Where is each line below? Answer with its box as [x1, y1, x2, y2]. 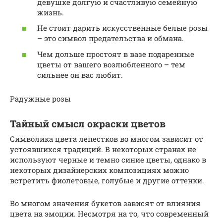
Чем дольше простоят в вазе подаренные [37, 49, 194, 59]
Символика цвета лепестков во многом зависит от [10, 133, 203, 144]
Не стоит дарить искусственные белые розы [37, 23, 208, 33]
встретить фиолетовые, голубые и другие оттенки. [10, 175, 204, 185]
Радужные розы [10, 93, 71, 104]
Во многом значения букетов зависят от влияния [10, 198, 201, 208]
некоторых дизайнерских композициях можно [10, 165, 189, 175]
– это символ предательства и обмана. [37, 33, 184, 44]
